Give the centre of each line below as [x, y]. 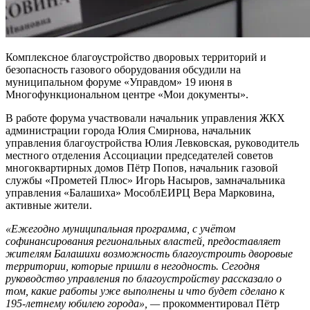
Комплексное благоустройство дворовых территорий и [136, 57]
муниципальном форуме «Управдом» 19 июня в [119, 82]
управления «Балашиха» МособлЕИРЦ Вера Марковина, [140, 192]
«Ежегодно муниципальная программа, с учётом [120, 228]
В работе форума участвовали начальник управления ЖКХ [145, 118]
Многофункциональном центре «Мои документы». [127, 94]
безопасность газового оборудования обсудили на [123, 69]
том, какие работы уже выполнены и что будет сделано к [145, 291]
